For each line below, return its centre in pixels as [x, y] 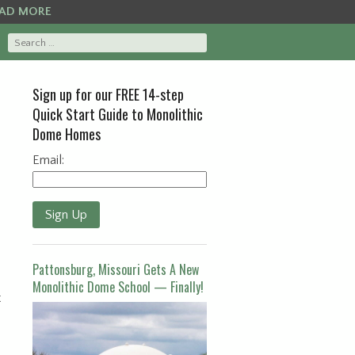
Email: [48, 160]
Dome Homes [67, 134]
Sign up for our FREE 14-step [108, 95]
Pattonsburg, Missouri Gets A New [116, 270]
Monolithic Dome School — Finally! [118, 287]
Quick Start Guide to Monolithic [118, 115]
